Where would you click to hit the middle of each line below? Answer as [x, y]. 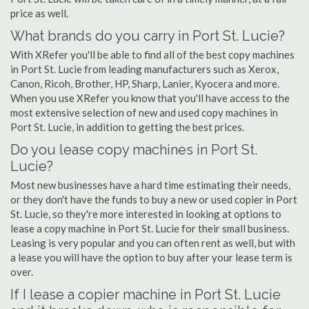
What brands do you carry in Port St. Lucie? [148, 36]
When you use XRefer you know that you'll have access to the [150, 98]
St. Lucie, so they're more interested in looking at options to [146, 214]
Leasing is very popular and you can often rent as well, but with [153, 243]
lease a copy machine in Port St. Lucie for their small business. [150, 228]
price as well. [39, 13]
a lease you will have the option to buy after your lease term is [151, 257]
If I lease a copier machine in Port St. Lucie [146, 295]
